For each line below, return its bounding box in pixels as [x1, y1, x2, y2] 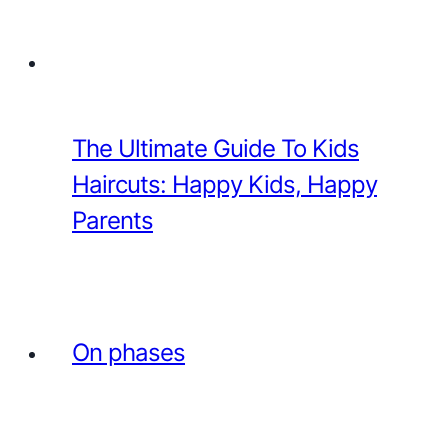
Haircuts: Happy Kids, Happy [72, 169, 377, 199]
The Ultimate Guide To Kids [72, 133, 359, 163]
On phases [72, 337, 185, 367]
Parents [72, 205, 153, 235]
